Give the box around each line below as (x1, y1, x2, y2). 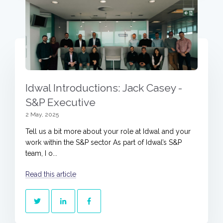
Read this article (25, 170, 76, 178)
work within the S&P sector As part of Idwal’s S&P (25, 138, 182, 146)
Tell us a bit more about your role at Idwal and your (25, 127, 191, 135)
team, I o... (25, 149, 57, 157)
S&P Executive (25, 96, 96, 109)
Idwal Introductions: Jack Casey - (25, 81, 182, 94)
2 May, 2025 (25, 111, 59, 118)
